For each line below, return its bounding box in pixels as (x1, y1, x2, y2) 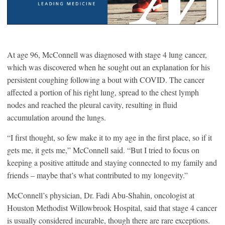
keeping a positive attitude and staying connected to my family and (7, 157, 217, 168)
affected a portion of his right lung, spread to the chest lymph (7, 86, 199, 97)
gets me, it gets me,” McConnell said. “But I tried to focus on (7, 144, 199, 155)
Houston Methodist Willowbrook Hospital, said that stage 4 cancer (7, 202, 217, 213)
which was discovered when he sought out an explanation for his (7, 61, 210, 72)
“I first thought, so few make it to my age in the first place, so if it (7, 132, 212, 143)
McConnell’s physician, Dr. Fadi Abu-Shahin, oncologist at (7, 189, 194, 200)
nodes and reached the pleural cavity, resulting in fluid (7, 99, 177, 110)
